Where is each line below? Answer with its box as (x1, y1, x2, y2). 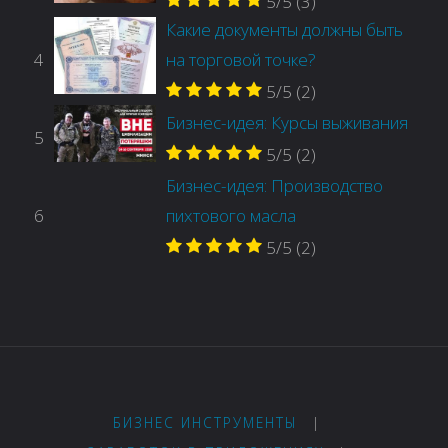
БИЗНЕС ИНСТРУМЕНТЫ (113, 412, 299, 432)
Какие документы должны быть (166, 17, 404, 41)
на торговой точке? (166, 47, 317, 71)
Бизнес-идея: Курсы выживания (166, 110, 409, 134)
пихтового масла (166, 203, 297, 227)
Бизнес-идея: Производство (166, 173, 384, 197)
